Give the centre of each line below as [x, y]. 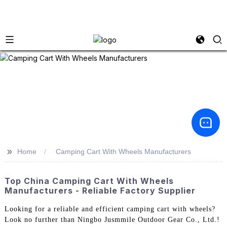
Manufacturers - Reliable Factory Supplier [100, 191]
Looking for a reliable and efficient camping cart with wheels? [110, 209]
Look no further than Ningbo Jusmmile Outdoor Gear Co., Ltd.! [112, 220]
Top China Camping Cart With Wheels [89, 181]
